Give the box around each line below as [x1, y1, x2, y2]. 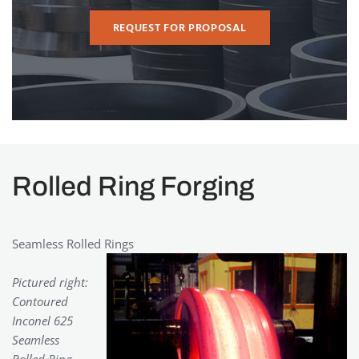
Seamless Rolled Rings [12, 236, 134, 252]
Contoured [12, 293, 68, 310]
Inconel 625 [12, 313, 73, 329]
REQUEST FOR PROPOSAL [112, 18, 247, 38]
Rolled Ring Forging [12, 171, 254, 202]
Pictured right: [12, 274, 88, 291]
